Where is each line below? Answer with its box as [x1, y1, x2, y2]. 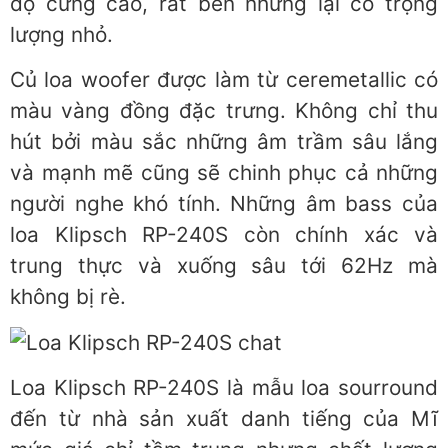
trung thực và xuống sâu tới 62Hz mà [10, 253, 438, 279]
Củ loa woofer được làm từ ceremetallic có [10, 67, 438, 93]
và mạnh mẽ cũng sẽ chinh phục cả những [10, 160, 438, 186]
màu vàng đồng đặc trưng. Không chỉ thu [10, 98, 438, 124]
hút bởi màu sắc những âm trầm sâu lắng [10, 129, 438, 155]
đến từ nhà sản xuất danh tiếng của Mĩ [10, 406, 438, 432]
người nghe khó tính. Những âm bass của [10, 191, 438, 217]
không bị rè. [10, 284, 126, 310]
